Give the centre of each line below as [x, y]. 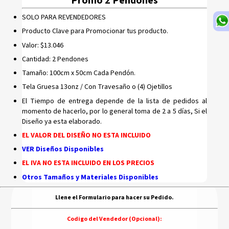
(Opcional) [144, 219]
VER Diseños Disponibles [63, 150]
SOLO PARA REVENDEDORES [64, 18]
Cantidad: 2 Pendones [55, 59]
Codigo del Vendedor [98, 219]
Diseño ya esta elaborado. [62, 121]
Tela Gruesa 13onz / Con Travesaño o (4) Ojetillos [97, 87]
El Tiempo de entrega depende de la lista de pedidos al [114, 101]
